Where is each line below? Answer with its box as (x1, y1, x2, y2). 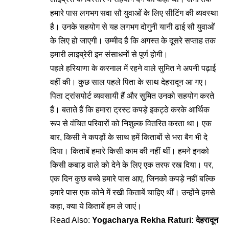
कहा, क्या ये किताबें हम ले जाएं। (50, 202, 142, 211)
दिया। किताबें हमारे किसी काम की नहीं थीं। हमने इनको (50, 147, 209, 156)
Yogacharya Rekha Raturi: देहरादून (92, 216, 218, 225)
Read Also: (50, 216, 92, 225)
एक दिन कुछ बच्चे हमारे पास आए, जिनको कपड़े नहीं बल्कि (50, 174, 215, 184)
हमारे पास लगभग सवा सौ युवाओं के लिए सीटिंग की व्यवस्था (50, 9, 218, 18)
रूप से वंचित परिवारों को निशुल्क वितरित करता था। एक (50, 119, 212, 128)
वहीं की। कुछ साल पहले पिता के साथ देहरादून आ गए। (50, 78, 208, 87)
